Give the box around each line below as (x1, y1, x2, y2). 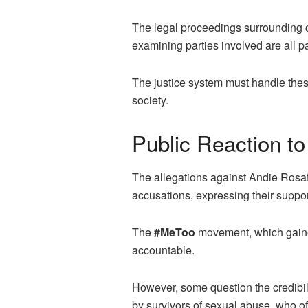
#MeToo (151, 223, 195, 240)
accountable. (132, 241, 195, 258)
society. (132, 92, 168, 109)
